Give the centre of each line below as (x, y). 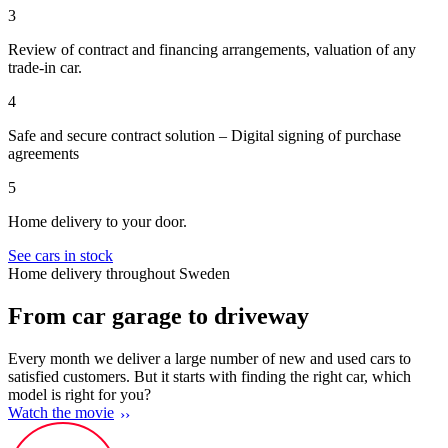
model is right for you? (79, 394)
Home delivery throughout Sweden (119, 273)
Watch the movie (61, 412)
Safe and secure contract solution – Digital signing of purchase (204, 135)
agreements (43, 153)
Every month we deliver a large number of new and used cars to (209, 358)
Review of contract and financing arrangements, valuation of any (212, 49)
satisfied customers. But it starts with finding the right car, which (209, 376)
